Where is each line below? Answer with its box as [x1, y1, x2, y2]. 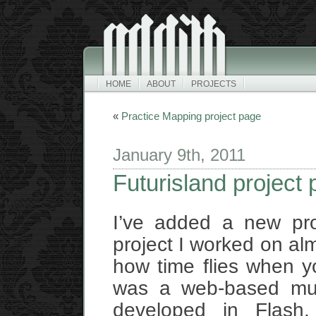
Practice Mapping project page [121, 110, 261, 122]
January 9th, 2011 [113, 145, 245, 164]
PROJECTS [191, 79, 236, 89]
